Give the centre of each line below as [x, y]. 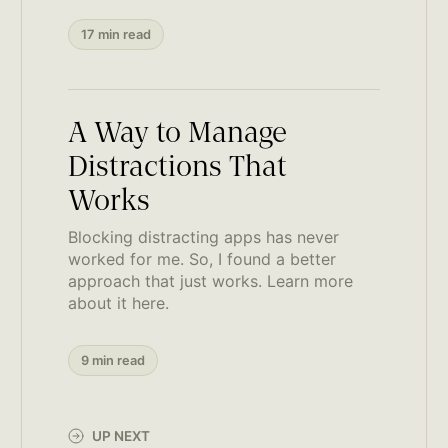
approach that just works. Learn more [210, 280]
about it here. [118, 302]
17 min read [115, 34]
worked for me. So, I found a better [201, 258]
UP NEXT [120, 436]
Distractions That [177, 168]
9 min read [112, 360]
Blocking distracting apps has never [203, 236]
